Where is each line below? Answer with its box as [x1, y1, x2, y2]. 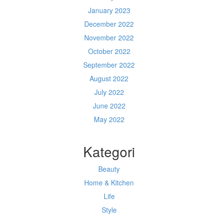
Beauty [98, 164, 120, 174]
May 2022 [93, 114, 125, 124]
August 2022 [90, 73, 128, 83]
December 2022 [84, 19, 134, 29]
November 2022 [84, 33, 134, 42]
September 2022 [83, 60, 135, 70]
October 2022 [88, 46, 130, 56]
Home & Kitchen [84, 178, 134, 187]
